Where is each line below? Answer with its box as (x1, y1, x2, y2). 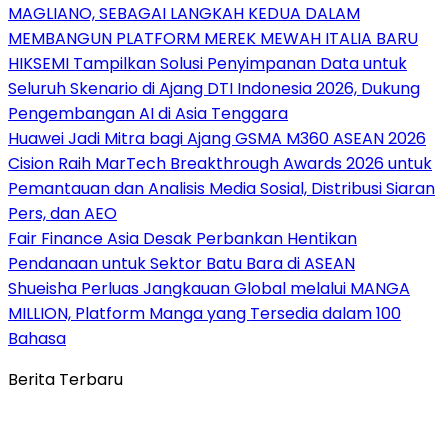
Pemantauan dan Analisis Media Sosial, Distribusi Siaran (8, 176, 435, 200)
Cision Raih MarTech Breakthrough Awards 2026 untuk (8, 151, 432, 175)
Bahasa (8, 326, 66, 350)
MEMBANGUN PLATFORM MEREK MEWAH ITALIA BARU (8, 26, 418, 50)
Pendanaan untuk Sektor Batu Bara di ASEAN (8, 251, 355, 275)
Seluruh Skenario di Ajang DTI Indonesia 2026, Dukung (8, 76, 420, 100)
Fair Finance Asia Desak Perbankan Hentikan (8, 226, 357, 250)
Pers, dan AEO (8, 201, 117, 225)
